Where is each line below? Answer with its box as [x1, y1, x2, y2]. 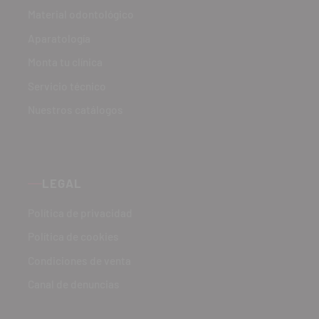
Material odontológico [28, 8, 135, 21]
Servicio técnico [28, 79, 107, 93]
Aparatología [28, 31, 91, 45]
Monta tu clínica [28, 56, 103, 69]
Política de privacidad [28, 206, 133, 219]
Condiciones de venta [28, 253, 132, 267]
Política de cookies [28, 230, 120, 244]
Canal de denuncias [28, 278, 120, 291]
